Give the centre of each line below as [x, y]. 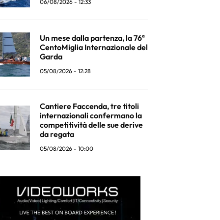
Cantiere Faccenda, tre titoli [89, 106]
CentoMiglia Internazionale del [94, 47]
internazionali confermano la [91, 115]
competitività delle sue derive [91, 125]
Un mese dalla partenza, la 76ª [92, 38]
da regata [57, 134]
